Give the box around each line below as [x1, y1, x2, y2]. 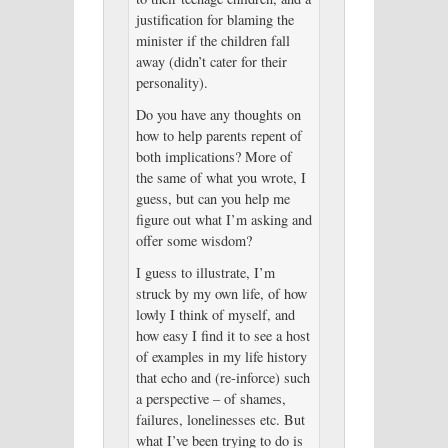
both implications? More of [135, 147, 292, 167]
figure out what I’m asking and [135, 210, 312, 230]
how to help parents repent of [135, 126, 302, 146]
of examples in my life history [135, 346, 307, 366]
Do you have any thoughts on [135, 105, 301, 125]
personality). [135, 73, 208, 93]
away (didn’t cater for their [135, 52, 287, 72]
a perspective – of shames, [135, 388, 286, 408]
